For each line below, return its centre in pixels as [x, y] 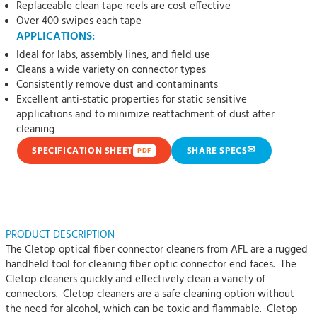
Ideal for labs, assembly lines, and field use [114, 55]
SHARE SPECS [217, 151]
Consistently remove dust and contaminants [117, 85]
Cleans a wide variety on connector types [111, 70]
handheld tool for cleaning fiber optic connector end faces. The [151, 265]
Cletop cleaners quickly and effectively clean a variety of [136, 279]
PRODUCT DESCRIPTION [60, 235]
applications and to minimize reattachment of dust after [146, 115]
